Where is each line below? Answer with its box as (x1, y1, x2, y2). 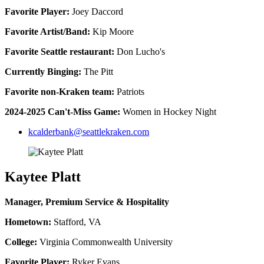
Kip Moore (90, 26, 134, 37)
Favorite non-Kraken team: (5, 86, 114, 97)
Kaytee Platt (5, 169, 81, 184)
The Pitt (81, 66, 113, 77)
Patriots (114, 86, 144, 97)
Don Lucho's (114, 46, 165, 57)
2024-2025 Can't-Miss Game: (5, 106, 120, 117)
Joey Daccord (70, 6, 123, 16)
